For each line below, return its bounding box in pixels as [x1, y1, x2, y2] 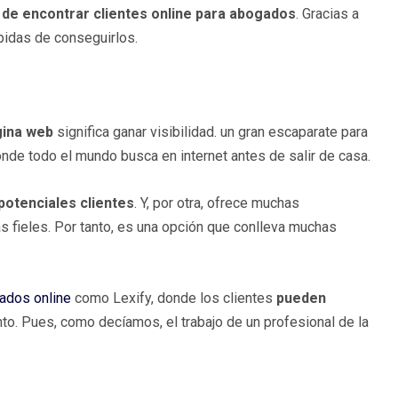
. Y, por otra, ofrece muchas [134, 195, 299, 212]
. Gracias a [296, 5, 359, 23]
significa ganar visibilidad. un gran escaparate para [57, 123, 368, 141]
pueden [276, 290, 326, 307]
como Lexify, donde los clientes [71, 290, 276, 307]
